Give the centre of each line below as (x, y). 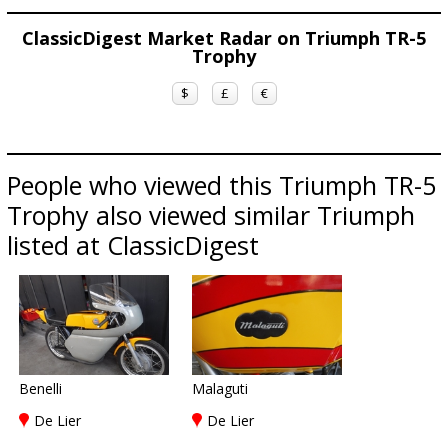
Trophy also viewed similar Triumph (211, 215)
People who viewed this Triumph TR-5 (221, 185)
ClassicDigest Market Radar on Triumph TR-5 (224, 38)
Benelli (40, 388)
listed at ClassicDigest (133, 245)
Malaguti (220, 388)
